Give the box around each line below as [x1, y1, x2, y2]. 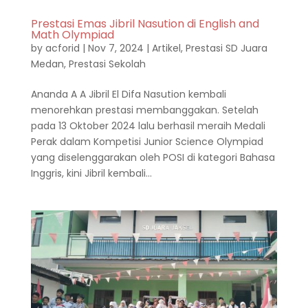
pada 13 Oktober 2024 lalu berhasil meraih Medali [30, 118, 265, 133]
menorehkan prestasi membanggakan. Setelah [30, 102, 258, 117]
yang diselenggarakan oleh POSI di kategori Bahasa [30, 150, 275, 164]
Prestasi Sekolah [68, 56, 146, 71]
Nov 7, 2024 [87, 41, 144, 55]
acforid [45, 41, 80, 55]
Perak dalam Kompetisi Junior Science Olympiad [30, 134, 263, 148]
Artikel [151, 41, 181, 55]
